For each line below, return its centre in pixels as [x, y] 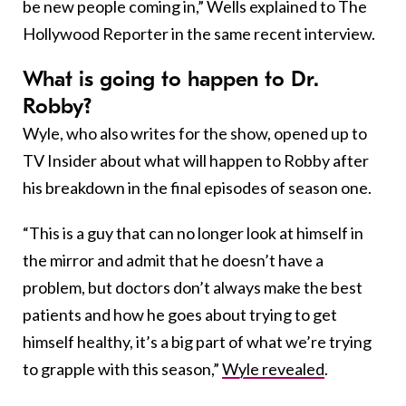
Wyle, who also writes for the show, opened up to [195, 133]
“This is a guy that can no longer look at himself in [193, 232]
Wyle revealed [273, 368]
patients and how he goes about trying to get [180, 314]
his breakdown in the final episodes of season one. [197, 187]
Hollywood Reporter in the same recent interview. [199, 33]
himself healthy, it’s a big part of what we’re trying [197, 341]
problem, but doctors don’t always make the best [193, 287]
